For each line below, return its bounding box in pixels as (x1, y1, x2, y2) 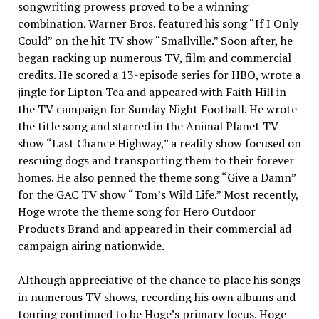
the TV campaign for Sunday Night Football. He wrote (17, 101, 297, 117)
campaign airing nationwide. (17, 238, 164, 253)
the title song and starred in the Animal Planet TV (17, 118, 278, 134)
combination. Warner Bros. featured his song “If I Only (17, 16, 298, 31)
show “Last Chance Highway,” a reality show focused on (17, 135, 301, 151)
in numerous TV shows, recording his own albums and (17, 289, 296, 305)
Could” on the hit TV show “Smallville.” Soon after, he (17, 33, 293, 48)
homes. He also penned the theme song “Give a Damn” (17, 169, 296, 185)
